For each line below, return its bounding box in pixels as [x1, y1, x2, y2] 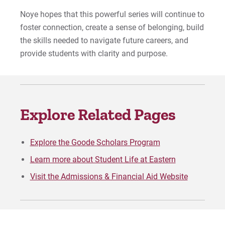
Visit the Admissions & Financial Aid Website [30, 172, 188, 182]
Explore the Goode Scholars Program [30, 138, 160, 148]
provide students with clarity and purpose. [20, 49, 168, 59]
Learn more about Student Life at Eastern [30, 155, 176, 165]
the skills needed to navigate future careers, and [20, 36, 189, 46]
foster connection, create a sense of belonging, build [20, 23, 204, 33]
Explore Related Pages [20, 105, 176, 125]
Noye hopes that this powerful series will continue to [20, 10, 205, 20]
